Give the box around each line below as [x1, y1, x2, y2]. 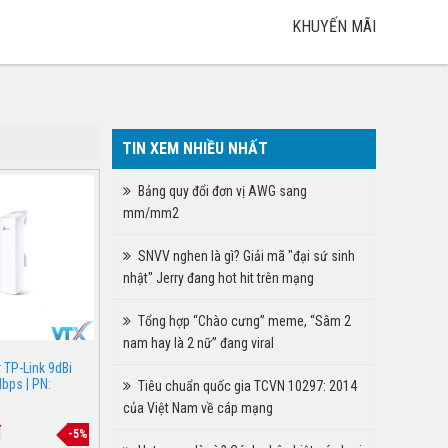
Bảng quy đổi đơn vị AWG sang [138, 183, 307, 199]
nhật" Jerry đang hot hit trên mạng [123, 270, 314, 286]
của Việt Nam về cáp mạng [123, 400, 273, 416]
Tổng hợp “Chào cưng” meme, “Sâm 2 [138, 313, 351, 329]
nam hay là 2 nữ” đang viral [123, 335, 274, 351]
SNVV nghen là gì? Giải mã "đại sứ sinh [138, 248, 355, 264]
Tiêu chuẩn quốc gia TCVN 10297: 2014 [138, 378, 357, 394]
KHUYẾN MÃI [291, 17, 376, 36]
